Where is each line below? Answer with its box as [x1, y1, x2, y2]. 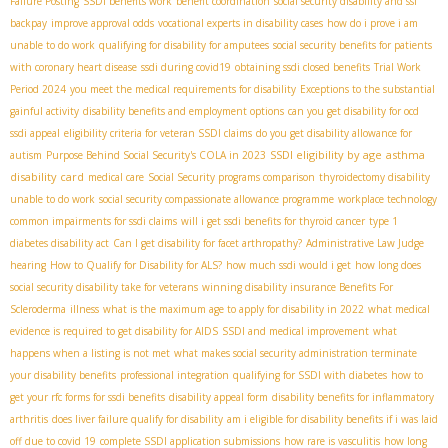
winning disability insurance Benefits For [202, 280, 393, 295]
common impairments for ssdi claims [10, 214, 177, 229]
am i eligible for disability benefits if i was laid [227, 412, 438, 427]
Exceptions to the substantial [300, 82, 435, 97]
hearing [10, 258, 46, 273]
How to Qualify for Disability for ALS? [50, 258, 222, 273]
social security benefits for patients [273, 38, 432, 53]
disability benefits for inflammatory [272, 390, 434, 405]
